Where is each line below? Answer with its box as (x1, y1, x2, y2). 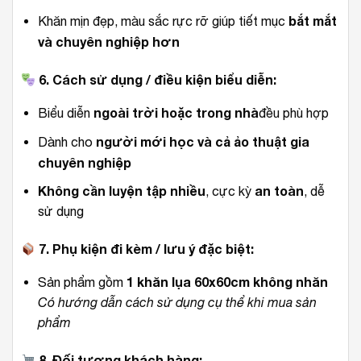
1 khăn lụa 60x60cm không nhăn (126, 274, 328, 290)
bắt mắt (288, 13, 337, 29)
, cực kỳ (205, 184, 255, 199)
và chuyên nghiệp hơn (37, 34, 180, 50)
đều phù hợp (258, 106, 329, 121)
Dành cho (37, 134, 96, 149)
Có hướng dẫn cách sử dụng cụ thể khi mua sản (37, 295, 317, 310)
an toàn (254, 183, 304, 199)
